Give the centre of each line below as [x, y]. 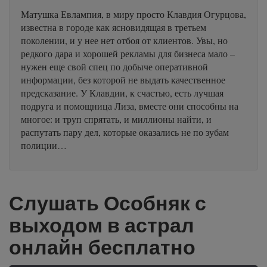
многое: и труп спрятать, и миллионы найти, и [116, 119]
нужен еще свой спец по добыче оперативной [114, 66]
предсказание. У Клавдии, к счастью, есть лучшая [122, 93]
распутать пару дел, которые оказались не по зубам [125, 132]
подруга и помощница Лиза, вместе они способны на [130, 106]
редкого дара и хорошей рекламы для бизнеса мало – [128, 53]
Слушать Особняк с [108, 203]
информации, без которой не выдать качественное [123, 80]
